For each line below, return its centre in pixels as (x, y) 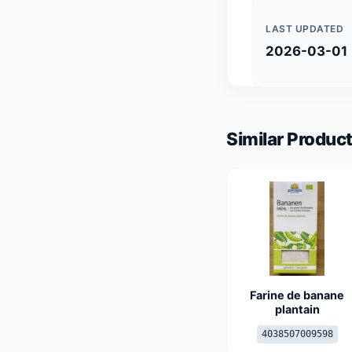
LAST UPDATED (304, 29)
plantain (297, 309)
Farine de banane (297, 295)
